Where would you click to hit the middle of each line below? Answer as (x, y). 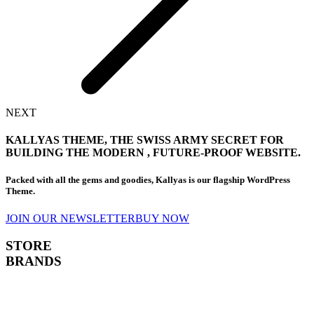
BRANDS (34, 261)
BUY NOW (162, 219)
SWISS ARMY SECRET (197, 139)
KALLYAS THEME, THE (71, 139)
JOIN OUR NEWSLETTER (70, 219)
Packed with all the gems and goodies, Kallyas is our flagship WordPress (148, 180)
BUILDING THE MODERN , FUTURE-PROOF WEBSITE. (153, 152)
